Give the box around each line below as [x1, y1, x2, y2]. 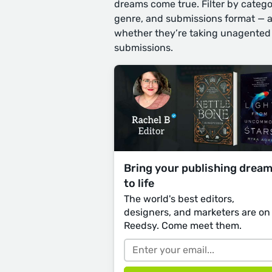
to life [124, 176, 154, 190]
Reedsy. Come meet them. [124, 219, 242, 231]
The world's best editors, [124, 192, 234, 205]
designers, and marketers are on [124, 206, 270, 218]
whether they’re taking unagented [114, 27, 271, 39]
